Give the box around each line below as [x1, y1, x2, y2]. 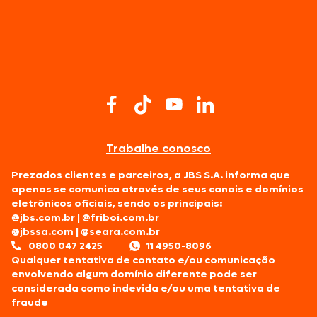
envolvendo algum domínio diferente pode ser [11, 267, 257, 281]
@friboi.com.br [82, 210, 159, 224]
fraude [11, 295, 48, 309]
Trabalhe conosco [106, 140, 211, 156]
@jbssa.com [11, 224, 74, 238]
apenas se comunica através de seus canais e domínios [11, 182, 304, 196]
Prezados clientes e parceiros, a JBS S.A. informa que [11, 168, 290, 182]
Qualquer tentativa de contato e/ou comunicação [11, 253, 275, 267]
